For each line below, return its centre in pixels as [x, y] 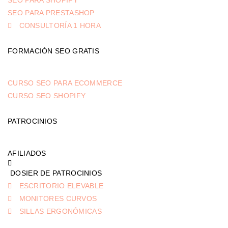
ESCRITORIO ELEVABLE [61, 186]
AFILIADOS [27, 153]
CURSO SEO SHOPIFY [47, 96]
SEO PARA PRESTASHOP [51, 13]
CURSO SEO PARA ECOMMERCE [65, 83]
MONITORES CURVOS [58, 199]
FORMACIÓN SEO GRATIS [53, 51]
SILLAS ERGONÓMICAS [60, 211]
